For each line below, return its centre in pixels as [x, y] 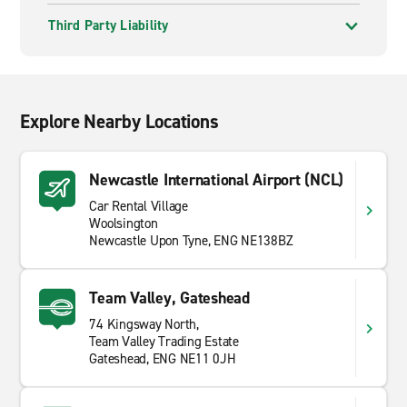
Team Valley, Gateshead [169, 298]
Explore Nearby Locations [119, 122]
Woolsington [124, 223]
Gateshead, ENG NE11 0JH [163, 359]
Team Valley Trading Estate [164, 342]
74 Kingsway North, [144, 324]
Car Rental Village [139, 206]
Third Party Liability [109, 25]
